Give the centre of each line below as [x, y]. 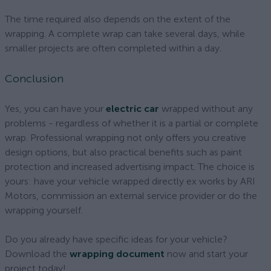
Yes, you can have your [55, 109]
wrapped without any [206, 109]
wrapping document [117, 254]
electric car [132, 109]
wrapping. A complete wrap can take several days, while [125, 34]
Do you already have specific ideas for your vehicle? [116, 239]
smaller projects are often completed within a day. [113, 48]
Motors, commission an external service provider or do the [131, 196]
